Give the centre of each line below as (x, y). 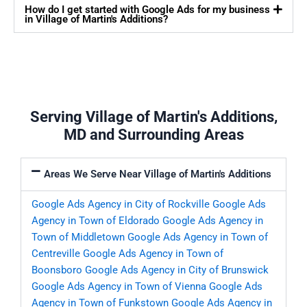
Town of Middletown (78, 237)
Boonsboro (57, 270)
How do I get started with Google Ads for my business (147, 10)
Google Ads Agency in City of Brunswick (177, 270)
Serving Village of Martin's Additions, (153, 117)
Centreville (56, 254)
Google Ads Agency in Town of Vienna (119, 287)
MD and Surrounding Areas (153, 135)
